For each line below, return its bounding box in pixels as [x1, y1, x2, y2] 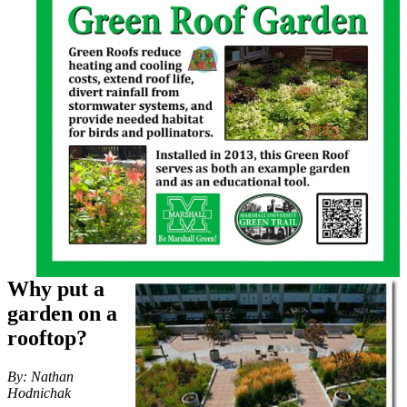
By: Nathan [7, 368, 74, 384]
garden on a [7, 301, 117, 325]
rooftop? [7, 325, 87, 350]
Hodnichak [7, 384, 71, 401]
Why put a [7, 276, 104, 301]
